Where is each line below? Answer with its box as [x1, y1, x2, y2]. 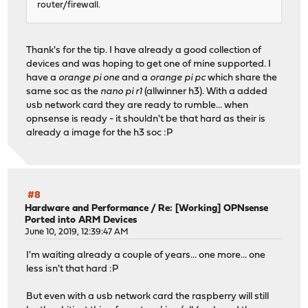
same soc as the [26, 87, 101, 98]
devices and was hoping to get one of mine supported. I [26, 59, 272, 70]
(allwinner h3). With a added [142, 87, 268, 98]
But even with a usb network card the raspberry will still [26, 291, 269, 302]
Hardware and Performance [25, 203, 149, 214]
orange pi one [58, 73, 120, 84]
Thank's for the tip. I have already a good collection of [26, 45, 262, 56]
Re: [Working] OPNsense [158, 203, 269, 214]
